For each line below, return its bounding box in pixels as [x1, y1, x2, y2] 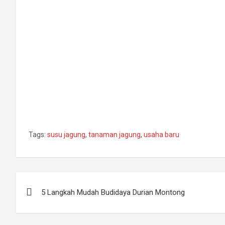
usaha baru [144, 130, 179, 139]
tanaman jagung [88, 130, 141, 139]
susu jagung [47, 130, 85, 139]
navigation [16, 193, 91, 212]
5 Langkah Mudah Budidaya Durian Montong [41, 187, 185, 197]
